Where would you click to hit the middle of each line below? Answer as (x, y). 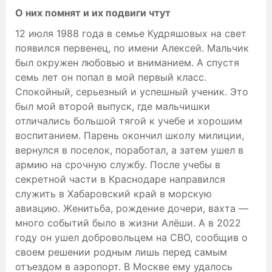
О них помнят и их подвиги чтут (93, 13)
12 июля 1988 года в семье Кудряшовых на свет (131, 34)
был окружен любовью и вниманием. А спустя (127, 63)
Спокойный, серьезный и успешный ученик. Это (132, 92)
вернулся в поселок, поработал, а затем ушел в (129, 150)
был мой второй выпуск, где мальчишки (113, 107)
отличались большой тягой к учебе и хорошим (129, 121)
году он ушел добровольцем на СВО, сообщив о (131, 238)
